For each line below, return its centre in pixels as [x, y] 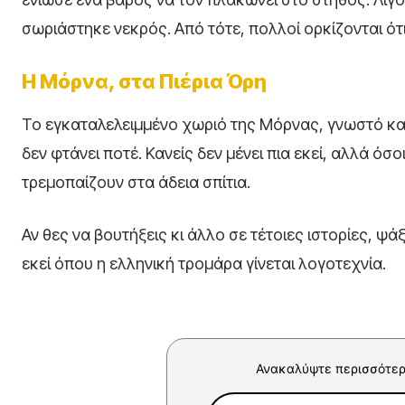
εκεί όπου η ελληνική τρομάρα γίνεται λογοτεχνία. [204, 264]
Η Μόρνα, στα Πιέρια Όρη [144, 82]
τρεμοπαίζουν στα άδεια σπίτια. [136, 183]
